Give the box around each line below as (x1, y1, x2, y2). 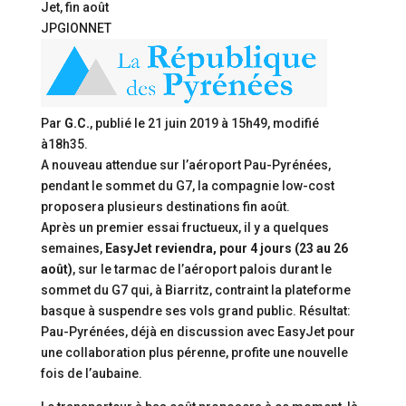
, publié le (89, 116, 148, 130)
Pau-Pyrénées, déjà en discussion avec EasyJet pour (40, 324, 355, 339)
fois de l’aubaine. (40, 366, 142, 381)
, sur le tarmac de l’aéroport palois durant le (72, 262, 332, 276)
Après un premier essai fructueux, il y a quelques (40, 220, 329, 235)
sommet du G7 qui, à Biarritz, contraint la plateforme (40, 283, 351, 297)
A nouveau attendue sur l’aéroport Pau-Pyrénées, (40, 158, 331, 172)
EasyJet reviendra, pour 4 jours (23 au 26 (104, 241, 348, 256)
